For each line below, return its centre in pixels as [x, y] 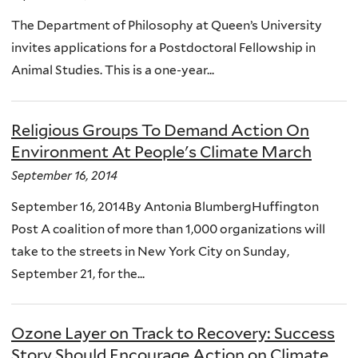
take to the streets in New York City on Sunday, [150, 251]
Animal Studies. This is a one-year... [113, 70]
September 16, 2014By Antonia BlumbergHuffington [165, 206]
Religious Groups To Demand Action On [160, 130]
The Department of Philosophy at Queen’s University [167, 26]
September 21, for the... [78, 273]
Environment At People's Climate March [161, 151]
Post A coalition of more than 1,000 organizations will [168, 229]
